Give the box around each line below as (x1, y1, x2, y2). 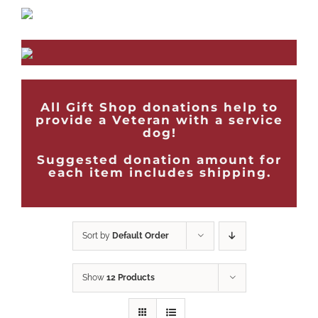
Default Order (111, 231, 169, 241)
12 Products (106, 273, 155, 283)
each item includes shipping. (48, 165, 271, 180)
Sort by (82, 231, 112, 241)
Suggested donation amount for (37, 153, 282, 168)
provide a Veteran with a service (35, 113, 283, 128)
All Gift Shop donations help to (40, 100, 278, 115)
